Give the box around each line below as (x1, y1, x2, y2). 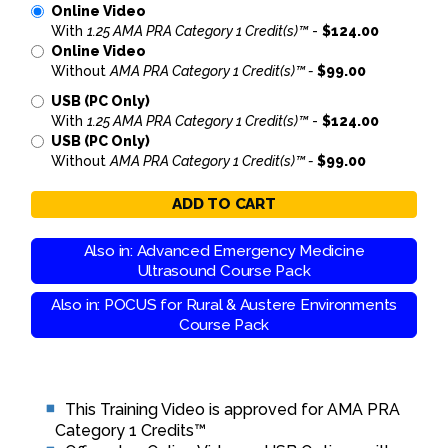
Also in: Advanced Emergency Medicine (83, 242, 365, 260)
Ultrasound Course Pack (137, 262, 311, 280)
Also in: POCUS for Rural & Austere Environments (50, 296, 398, 314)
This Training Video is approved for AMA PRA (65, 400, 400, 419)
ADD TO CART (172, 195, 276, 213)
